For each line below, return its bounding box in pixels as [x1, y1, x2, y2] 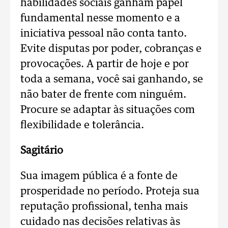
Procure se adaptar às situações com [20, 105, 195, 115]
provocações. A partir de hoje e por [20, 59, 189, 69]
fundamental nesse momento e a [20, 13, 180, 23]
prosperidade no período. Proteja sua [20, 186, 199, 196]
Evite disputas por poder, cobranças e [20, 44, 202, 54]
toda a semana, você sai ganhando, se [20, 74, 203, 84]
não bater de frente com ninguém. [20, 90, 186, 100]
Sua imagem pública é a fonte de [20, 171, 178, 181]
